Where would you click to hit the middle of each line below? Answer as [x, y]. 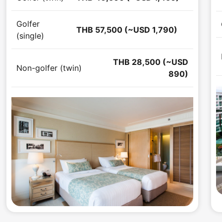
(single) [30, 36]
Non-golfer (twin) [49, 68]
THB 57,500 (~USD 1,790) [127, 30]
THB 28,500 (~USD [151, 62]
